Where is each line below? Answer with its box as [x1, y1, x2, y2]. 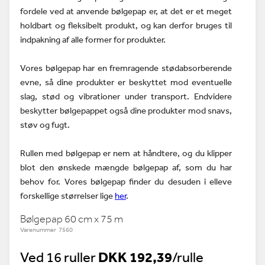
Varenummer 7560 [20, 225, 73, 234]
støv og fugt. [20, 119, 70, 130]
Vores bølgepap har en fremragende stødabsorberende [20, 62, 232, 73]
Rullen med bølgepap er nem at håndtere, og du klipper [20, 147, 232, 159]
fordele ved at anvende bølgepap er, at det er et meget [20, 5, 232, 17]
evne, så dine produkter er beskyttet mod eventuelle [20, 76, 232, 88]
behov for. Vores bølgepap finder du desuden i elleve [20, 176, 232, 187]
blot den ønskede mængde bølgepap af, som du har [20, 161, 232, 173]
